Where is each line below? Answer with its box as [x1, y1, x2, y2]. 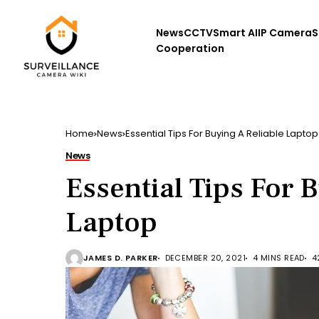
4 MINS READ [253, 252, 305, 264]
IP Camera [257, 26, 312, 40]
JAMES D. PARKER [83, 252, 158, 264]
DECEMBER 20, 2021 [164, 252, 246, 264]
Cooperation [155, 41, 224, 56]
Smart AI [212, 26, 258, 40]
